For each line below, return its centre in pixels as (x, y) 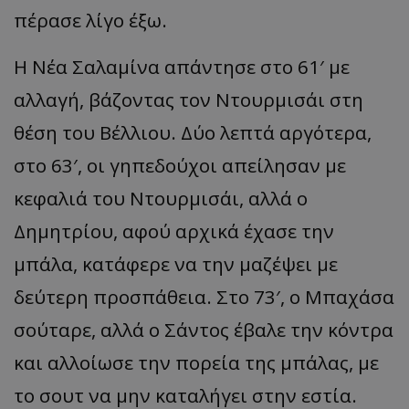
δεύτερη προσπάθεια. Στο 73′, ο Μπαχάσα (204, 297)
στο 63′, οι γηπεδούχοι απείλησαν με (180, 166)
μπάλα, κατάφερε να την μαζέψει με (176, 264)
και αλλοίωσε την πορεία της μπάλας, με (196, 363)
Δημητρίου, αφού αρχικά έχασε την (174, 231)
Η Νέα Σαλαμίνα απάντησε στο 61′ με (182, 67)
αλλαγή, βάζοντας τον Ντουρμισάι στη (189, 100)
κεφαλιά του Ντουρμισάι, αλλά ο (161, 199)
